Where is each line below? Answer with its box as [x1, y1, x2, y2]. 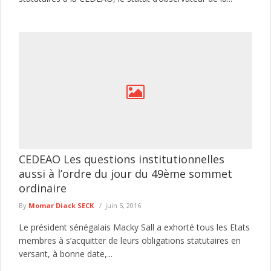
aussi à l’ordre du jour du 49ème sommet [19, 166, 232, 181]
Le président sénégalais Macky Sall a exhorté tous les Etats [19, 221, 250, 233]
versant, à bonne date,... [19, 247, 113, 260]
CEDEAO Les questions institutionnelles [19, 151, 224, 166]
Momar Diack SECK [28, 200, 94, 210]
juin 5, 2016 [105, 200, 141, 210]
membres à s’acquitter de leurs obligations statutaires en [19, 234, 241, 246]
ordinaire [19, 180, 67, 195]
